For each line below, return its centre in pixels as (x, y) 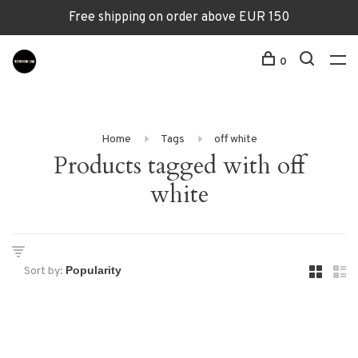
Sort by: (44, 271)
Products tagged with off (179, 166)
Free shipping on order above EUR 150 (179, 18)
